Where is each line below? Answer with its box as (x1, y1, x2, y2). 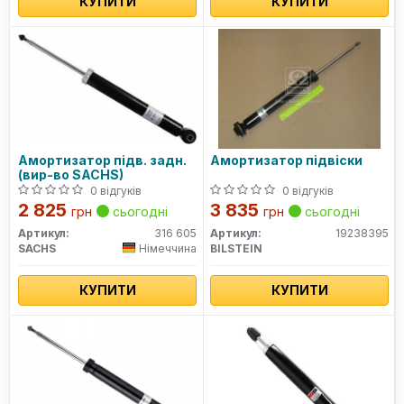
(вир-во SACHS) (18, 167, 124, 182)
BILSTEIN (210, 242, 262, 255)
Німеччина (139, 242, 197, 255)
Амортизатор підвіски (210, 152, 363, 168)
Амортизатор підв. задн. (18, 152, 187, 168)
